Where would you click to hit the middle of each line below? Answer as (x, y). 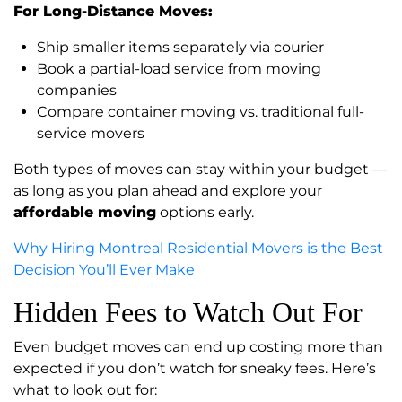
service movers (91, 134)
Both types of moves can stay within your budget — (200, 170)
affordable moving (85, 213)
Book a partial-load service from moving (179, 69)
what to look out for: (85, 390)
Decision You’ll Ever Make (104, 270)
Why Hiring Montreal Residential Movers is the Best (198, 249)
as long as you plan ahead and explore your (168, 191)
